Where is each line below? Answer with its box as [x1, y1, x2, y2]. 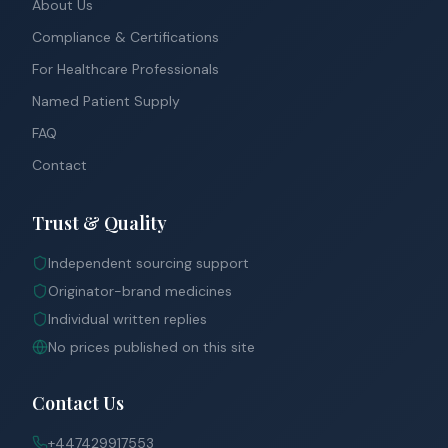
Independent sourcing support [48, 254, 249, 272]
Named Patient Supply [32, 92, 180, 110]
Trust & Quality [32, 211, 167, 235]
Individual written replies [48, 310, 207, 328]
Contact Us [32, 391, 124, 415]
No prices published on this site [48, 338, 255, 356]
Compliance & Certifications [32, 28, 219, 46]
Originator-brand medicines [48, 282, 232, 300]
